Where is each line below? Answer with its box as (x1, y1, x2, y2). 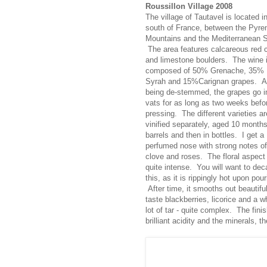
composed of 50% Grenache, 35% (145, 66, 264, 75)
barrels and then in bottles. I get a (145, 130, 264, 139)
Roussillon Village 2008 (145, 1, 232, 11)
